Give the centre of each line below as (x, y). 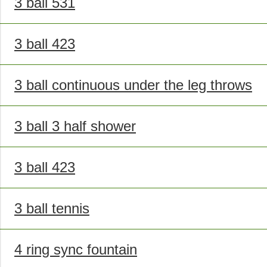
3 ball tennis (52, 209)
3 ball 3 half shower (75, 126)
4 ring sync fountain (76, 250)
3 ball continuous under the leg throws (133, 85)
